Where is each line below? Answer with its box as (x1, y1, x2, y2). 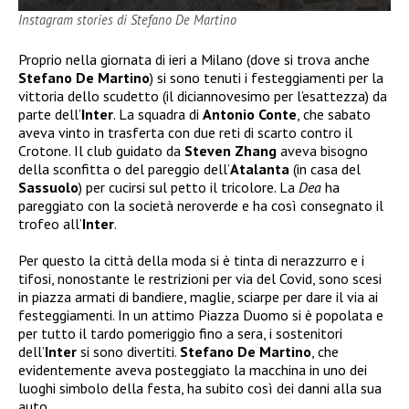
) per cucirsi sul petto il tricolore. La (79, 178, 299, 197)
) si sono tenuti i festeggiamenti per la (150, 68, 383, 88)
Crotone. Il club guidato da (18, 142, 184, 161)
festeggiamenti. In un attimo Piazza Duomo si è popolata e (18, 306, 383, 325)
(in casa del (289, 160, 361, 179)
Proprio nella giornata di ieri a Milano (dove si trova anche (18, 50, 370, 69)
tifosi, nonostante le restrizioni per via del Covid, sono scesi (18, 269, 382, 288)
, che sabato (297, 105, 371, 124)
